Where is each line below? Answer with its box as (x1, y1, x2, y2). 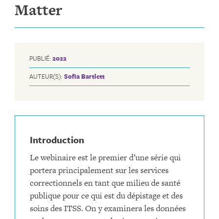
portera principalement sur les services (30, 164, 169, 176)
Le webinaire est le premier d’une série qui (30, 151, 181, 163)
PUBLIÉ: (29, 53, 52, 63)
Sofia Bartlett (64, 71, 105, 81)
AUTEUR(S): (29, 71, 64, 81)
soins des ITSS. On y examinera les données (30, 202, 186, 214)
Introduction (30, 132, 84, 146)
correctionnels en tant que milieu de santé (30, 176, 180, 189)
